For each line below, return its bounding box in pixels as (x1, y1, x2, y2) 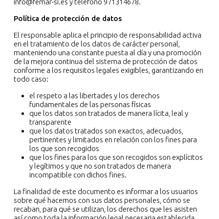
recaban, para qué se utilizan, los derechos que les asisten (14, 205, 197, 214)
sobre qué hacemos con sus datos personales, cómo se (14, 196, 190, 205)
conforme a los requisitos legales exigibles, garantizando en (14, 66, 203, 75)
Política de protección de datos (14, 14, 122, 23)
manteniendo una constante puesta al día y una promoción (14, 48, 201, 57)
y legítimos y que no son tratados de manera (29, 162, 171, 171)
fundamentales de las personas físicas (29, 100, 151, 109)
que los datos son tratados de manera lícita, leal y (29, 109, 188, 118)
